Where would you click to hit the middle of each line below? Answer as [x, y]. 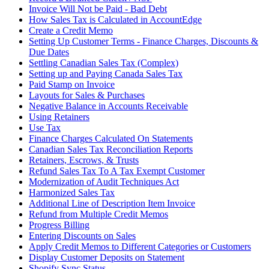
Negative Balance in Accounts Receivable [108, 106]
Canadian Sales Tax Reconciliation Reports [111, 149]
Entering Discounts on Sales [82, 235]
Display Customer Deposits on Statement [107, 257]
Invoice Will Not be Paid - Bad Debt [98, 8]
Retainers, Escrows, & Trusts [84, 160]
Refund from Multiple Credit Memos [98, 214]
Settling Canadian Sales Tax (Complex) [104, 62]
